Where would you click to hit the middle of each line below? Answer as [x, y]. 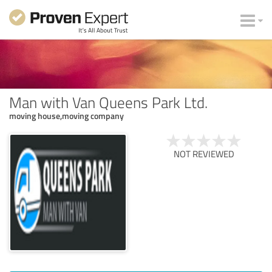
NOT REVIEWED [204, 154]
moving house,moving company [66, 115]
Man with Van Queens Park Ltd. [108, 102]
